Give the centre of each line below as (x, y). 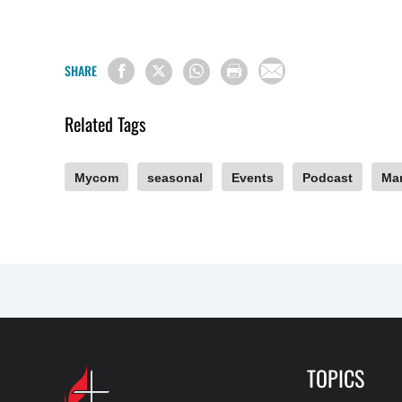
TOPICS (336, 377)
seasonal (175, 177)
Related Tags (105, 123)
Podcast (328, 177)
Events (253, 177)
